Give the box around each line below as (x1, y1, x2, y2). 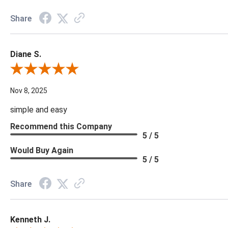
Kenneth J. (10, 215, 50, 225)
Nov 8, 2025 (10, 87, 47, 95)
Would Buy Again (10, 146, 73, 156)
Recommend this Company (10, 122, 112, 132)
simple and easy (10, 105, 67, 115)
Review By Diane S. (10, 66, 70, 74)
